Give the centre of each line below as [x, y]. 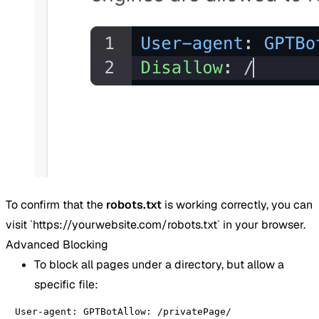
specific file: [66, 284]
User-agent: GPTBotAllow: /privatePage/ [123, 311]
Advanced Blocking [57, 244]
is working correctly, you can [237, 204]
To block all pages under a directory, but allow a [159, 264]
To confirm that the [56, 204]
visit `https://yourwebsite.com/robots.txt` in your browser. [156, 224]
